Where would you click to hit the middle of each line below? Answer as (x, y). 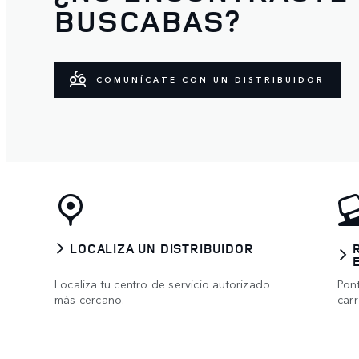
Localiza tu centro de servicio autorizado (163, 283)
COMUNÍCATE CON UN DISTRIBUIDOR (210, 80)
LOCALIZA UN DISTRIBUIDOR (162, 248)
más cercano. (90, 298)
